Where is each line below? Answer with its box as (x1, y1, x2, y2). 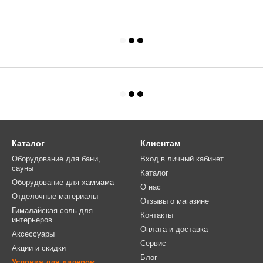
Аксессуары (12, 230, 55, 238)
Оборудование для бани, (12, 154, 100, 163)
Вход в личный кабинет (140, 154, 224, 163)
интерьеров (12, 215, 52, 224)
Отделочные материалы (12, 192, 98, 201)
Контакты (140, 211, 173, 220)
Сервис (140, 239, 166, 248)
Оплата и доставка (140, 225, 208, 234)
